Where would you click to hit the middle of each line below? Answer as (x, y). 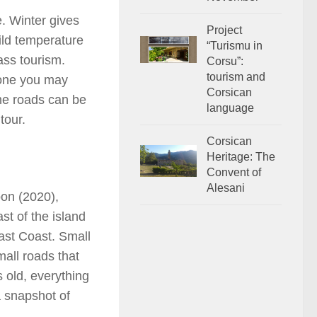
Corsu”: (225, 62)
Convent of (234, 173)
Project (224, 30)
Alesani (226, 188)
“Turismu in (235, 46)
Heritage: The (241, 157)
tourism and (236, 77)
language (230, 108)
